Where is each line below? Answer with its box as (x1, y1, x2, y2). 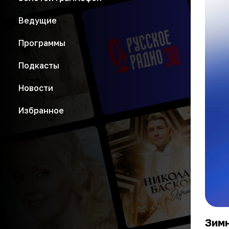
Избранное (18, 105, 64, 116)
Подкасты (18, 60, 59, 71)
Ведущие (18, 15, 57, 26)
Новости (18, 83, 53, 93)
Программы (18, 38, 65, 48)
